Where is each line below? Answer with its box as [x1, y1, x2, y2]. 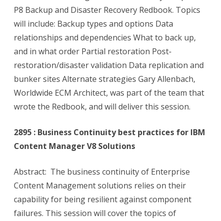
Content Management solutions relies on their [14, 180, 186, 191]
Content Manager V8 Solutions [14, 141, 135, 152]
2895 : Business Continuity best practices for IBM [14, 127, 205, 138]
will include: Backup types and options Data [14, 18, 173, 30]
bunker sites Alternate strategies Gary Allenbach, [14, 74, 195, 85]
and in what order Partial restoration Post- [14, 46, 172, 57]
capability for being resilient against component [14, 194, 191, 205]
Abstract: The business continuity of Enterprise [14, 166, 190, 178]
